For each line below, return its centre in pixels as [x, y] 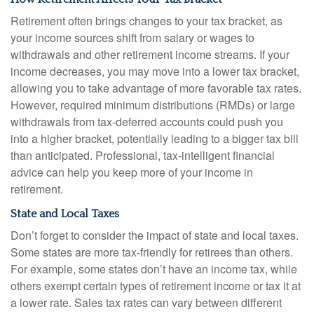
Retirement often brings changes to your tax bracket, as [146, 21]
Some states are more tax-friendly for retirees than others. [152, 252]
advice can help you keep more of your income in [132, 172]
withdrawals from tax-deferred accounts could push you [147, 122]
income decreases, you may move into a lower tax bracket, [155, 71]
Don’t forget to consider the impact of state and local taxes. [155, 235]
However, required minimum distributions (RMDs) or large [153, 105]
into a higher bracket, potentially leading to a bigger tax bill [155, 138]
